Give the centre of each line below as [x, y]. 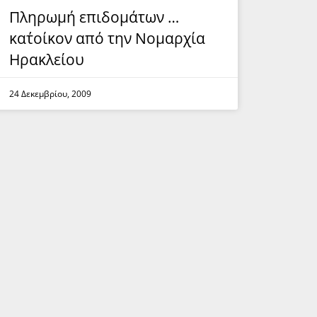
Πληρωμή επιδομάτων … [94, 17]
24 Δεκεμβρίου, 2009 [50, 93]
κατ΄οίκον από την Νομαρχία [107, 38]
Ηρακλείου [46, 59]
